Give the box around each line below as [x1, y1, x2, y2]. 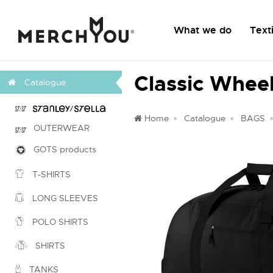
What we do [174, 24, 232, 37]
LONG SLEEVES [30, 193, 98, 204]
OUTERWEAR [26, 122, 90, 133]
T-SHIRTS [30, 169, 71, 180]
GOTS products [26, 144, 96, 155]
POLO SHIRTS [30, 216, 88, 228]
